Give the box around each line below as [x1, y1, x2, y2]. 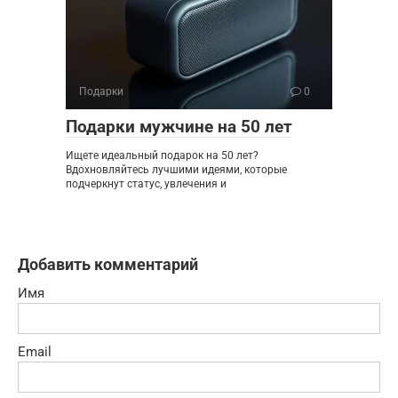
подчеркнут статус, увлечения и [66, 177, 227, 190]
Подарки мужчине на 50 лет [66, 115, 292, 137]
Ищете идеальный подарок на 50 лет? [66, 148, 259, 162]
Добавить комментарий [18, 254, 198, 274]
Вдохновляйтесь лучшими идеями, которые [66, 163, 287, 176]
